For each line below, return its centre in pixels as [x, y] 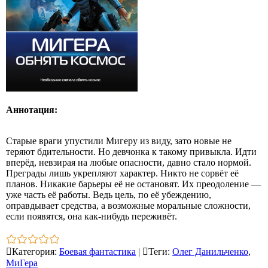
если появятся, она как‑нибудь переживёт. [92, 217]
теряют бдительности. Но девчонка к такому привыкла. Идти [131, 152]
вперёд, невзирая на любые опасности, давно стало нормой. [129, 163]
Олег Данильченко [210, 252]
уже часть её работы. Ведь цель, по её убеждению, [109, 195]
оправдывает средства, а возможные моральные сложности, [128, 206]
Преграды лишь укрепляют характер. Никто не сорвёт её [122, 173]
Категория [33, 252]
